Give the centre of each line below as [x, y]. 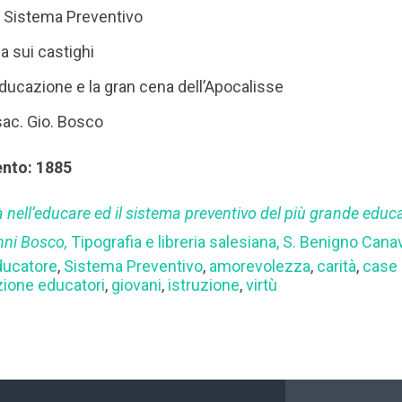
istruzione [204, 285]
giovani [137, 285]
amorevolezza [260, 267]
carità [337, 267]
